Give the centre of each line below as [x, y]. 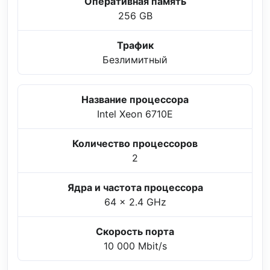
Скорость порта [135, 231]
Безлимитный [135, 59]
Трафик [135, 45]
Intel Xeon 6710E [135, 114]
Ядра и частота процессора [135, 187]
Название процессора [135, 99]
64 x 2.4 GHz [135, 202]
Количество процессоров [135, 143]
